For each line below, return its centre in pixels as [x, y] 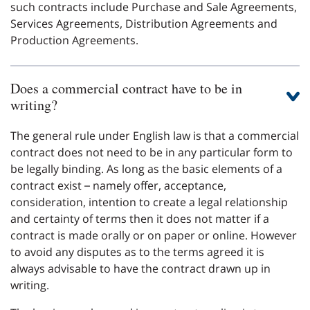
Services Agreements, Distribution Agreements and [144, 23]
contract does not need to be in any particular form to [152, 152]
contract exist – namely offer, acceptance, [118, 185]
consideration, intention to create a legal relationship [149, 202]
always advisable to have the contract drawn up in [140, 268]
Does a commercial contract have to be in [126, 88]
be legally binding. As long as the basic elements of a [146, 168]
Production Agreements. [74, 40]
